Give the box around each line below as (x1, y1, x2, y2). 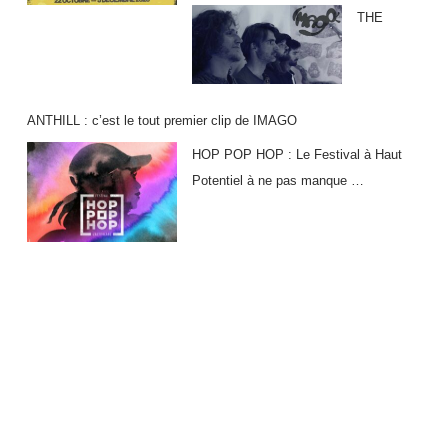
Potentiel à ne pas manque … (191, 172, 364, 188)
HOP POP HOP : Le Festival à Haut (191, 146, 402, 162)
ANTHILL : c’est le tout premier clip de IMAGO (26, 112, 297, 128)
